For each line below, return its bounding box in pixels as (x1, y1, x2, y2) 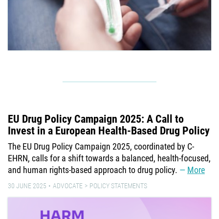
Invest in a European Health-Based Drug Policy (8, 125, 210, 137)
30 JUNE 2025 (8, 182, 46, 190)
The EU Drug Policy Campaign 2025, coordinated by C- (8, 141, 194, 152)
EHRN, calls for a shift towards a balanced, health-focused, (8, 153, 211, 164)
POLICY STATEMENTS (89, 182, 147, 190)
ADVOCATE (53, 182, 83, 190)
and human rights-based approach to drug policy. (8, 165, 179, 175)
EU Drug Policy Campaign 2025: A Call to (8, 113, 184, 126)
